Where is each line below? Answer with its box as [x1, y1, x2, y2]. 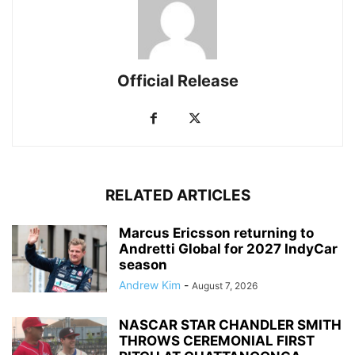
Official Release [116, 71, 239, 90]
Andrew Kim [119, 278, 181, 292]
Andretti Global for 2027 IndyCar [119, 241, 338, 257]
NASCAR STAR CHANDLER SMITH [119, 317, 342, 333]
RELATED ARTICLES [105, 186, 250, 204]
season [119, 257, 167, 273]
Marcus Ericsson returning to [119, 225, 314, 241]
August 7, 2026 [192, 280, 258, 292]
